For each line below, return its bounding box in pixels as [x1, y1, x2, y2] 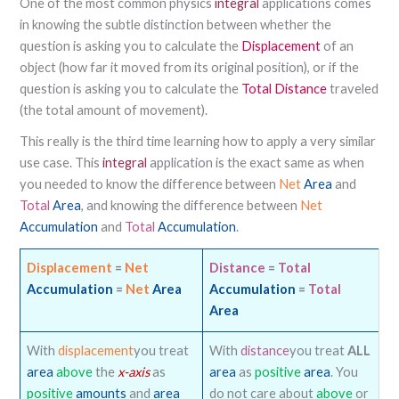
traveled [330, 81, 379, 97]
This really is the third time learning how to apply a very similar [20, 133, 376, 149]
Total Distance [241, 81, 330, 97]
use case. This [20, 154, 102, 170]
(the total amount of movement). [20, 102, 208, 118]
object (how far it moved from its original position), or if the [20, 60, 359, 76]
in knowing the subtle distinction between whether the [20, 17, 331, 33]
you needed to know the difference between [20, 175, 279, 191]
